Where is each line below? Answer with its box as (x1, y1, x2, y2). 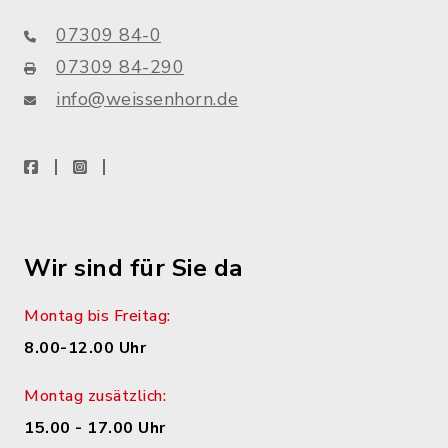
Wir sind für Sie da (24, 252, 243, 284)
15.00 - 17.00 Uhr (24, 417, 166, 439)
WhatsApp (120, 155, 203, 177)
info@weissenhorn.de (56, 87, 239, 111)
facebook (37, 155, 106, 177)
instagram (86, 155, 160, 177)
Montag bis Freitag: (24, 305, 171, 327)
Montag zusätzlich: (24, 385, 166, 407)
